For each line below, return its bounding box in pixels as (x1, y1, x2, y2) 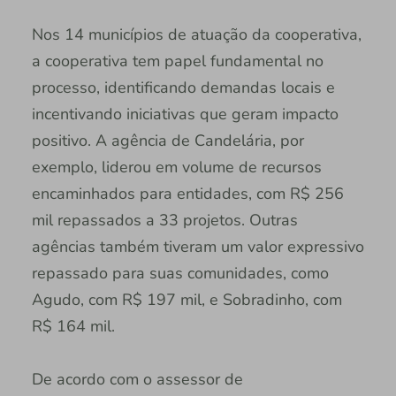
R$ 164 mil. (31, 315, 115, 337)
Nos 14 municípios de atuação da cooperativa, (31, 23, 362, 45)
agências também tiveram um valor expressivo (31, 235, 364, 257)
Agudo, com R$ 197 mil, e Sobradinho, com (31, 288, 342, 310)
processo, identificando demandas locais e (31, 76, 335, 98)
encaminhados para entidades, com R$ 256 (31, 182, 344, 204)
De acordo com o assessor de (31, 368, 243, 390)
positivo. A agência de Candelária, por (31, 129, 304, 151)
